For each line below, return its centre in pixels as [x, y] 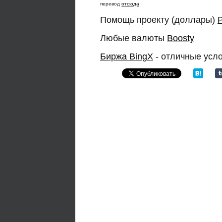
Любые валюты [134, 38]
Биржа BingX [127, 56]
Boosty [181, 38]
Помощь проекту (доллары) [159, 20]
